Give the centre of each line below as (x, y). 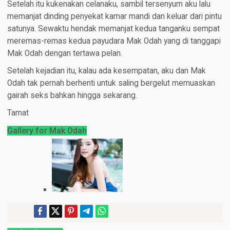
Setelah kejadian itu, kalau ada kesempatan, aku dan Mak (106, 71)
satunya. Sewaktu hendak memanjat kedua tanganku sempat (113, 29)
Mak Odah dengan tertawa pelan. (64, 54)
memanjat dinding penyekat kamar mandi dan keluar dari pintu (114, 17)
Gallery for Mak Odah (47, 131)
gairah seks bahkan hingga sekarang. (72, 96)
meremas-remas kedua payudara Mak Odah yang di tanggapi (114, 41)
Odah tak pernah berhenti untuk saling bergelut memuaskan (111, 83)
